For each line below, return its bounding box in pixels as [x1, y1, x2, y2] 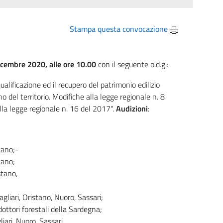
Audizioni [116, 103, 148, 114]
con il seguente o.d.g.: [96, 58, 168, 70]
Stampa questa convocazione [69, 23, 170, 35]
